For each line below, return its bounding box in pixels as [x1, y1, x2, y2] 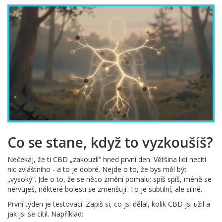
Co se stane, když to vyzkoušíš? [7, 133, 213, 152]
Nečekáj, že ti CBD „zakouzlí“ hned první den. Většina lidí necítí [7, 155, 206, 165]
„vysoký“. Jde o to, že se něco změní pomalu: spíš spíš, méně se [7, 174, 212, 184]
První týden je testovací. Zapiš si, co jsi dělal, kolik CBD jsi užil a [7, 199, 210, 209]
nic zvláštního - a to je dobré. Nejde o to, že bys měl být [7, 165, 187, 174]
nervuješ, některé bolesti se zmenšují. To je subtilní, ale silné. [7, 184, 202, 194]
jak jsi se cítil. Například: [7, 209, 83, 219]
